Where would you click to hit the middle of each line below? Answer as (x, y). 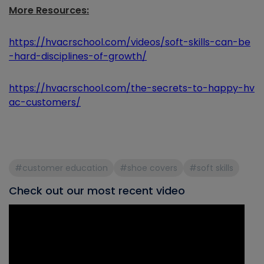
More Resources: (49, 11)
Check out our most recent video (97, 191)
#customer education (61, 168)
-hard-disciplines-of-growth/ (78, 57)
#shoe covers (148, 168)
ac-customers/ (45, 103)
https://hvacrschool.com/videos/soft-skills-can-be (130, 42)
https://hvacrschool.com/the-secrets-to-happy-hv (132, 88)
